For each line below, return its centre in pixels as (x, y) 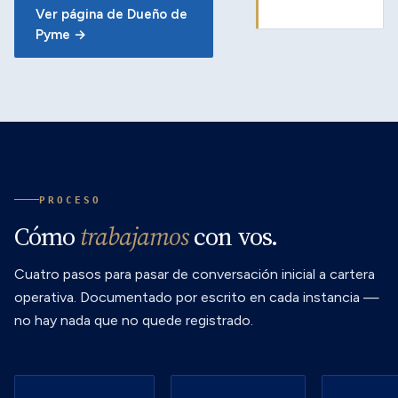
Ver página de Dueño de (111, 14)
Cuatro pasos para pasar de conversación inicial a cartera (195, 274)
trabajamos (134, 236)
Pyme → (61, 35)
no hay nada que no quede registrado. (134, 320)
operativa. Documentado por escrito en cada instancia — (197, 297)
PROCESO (70, 199)
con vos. (233, 236)
